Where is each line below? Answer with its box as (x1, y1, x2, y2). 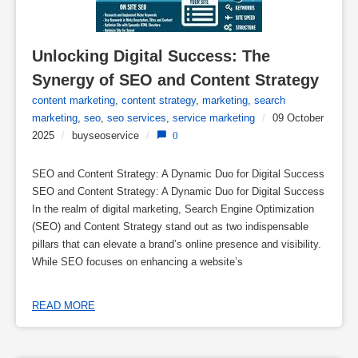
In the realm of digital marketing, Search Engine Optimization (32, 203, 314, 216)
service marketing (173, 112, 255, 125)
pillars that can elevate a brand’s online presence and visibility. (32, 238, 321, 251)
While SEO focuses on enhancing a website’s (32, 256, 243, 268)
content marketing (32, 94, 115, 107)
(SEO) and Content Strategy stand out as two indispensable (32, 221, 308, 233)
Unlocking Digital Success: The (32, 47, 270, 66)
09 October (272, 112, 324, 125)
